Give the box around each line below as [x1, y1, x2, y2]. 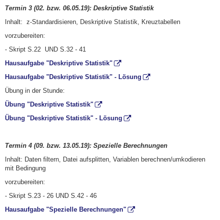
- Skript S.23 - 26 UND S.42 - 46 [5, 192, 97, 199]
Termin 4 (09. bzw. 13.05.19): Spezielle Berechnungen [5, 141, 167, 149]
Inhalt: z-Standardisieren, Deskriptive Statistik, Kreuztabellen [5, 18, 180, 26]
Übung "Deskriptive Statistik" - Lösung [5, 114, 122, 122]
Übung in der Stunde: [5, 86, 65, 94]
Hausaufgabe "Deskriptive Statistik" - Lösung [5, 73, 141, 81]
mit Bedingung [5, 164, 46, 172]
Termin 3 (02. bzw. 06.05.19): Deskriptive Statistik [5, 4, 154, 12]
